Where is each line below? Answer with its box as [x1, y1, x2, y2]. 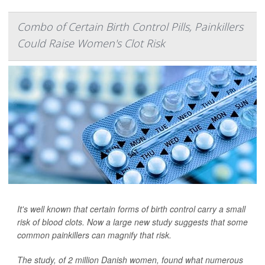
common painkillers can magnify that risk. [17, 229, 172, 241]
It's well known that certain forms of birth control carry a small [17, 203, 245, 215]
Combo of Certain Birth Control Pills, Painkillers [17, 20, 243, 34]
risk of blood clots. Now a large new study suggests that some [17, 216, 248, 228]
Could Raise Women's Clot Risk [17, 36, 165, 51]
